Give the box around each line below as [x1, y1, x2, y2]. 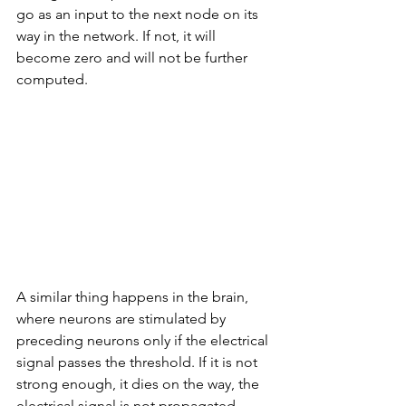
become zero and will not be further [16, 48, 251, 66]
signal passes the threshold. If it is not [16, 353, 261, 371]
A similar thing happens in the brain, [16, 287, 252, 305]
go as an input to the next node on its [16, 5, 262, 23]
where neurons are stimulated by [16, 309, 229, 327]
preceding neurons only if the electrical [16, 331, 272, 349]
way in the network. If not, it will [16, 26, 219, 44]
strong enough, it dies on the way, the [16, 374, 263, 392]
